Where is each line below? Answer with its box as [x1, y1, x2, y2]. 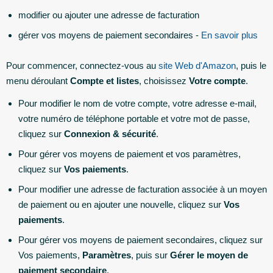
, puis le [236, 60, 266, 71]
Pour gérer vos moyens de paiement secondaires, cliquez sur [18, 235, 263, 245]
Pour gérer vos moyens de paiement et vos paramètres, [18, 149, 241, 159]
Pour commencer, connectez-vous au [6, 60, 156, 71]
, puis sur [131, 250, 170, 260]
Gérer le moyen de [170, 250, 248, 260]
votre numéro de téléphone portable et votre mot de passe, [18, 113, 250, 124]
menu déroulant [6, 75, 68, 86]
